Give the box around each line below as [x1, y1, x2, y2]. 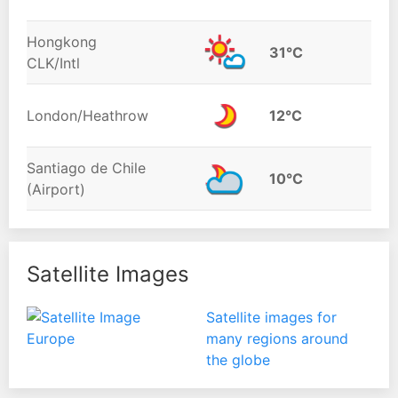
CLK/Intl [27, 53, 80, 72]
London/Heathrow [27, 106, 148, 124]
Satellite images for [205, 307, 337, 326]
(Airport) [27, 179, 85, 198]
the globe [205, 350, 270, 369]
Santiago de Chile [27, 158, 146, 177]
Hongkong [27, 32, 97, 51]
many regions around [205, 329, 348, 347]
